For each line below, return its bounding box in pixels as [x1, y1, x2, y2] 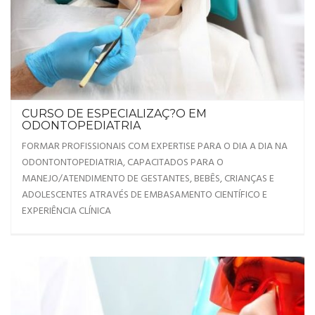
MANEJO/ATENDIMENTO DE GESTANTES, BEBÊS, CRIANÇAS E [22, 171, 274, 188]
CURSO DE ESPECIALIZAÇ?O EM [22, 107, 207, 121]
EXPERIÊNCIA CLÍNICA [22, 203, 111, 220]
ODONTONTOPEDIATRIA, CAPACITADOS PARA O [22, 155, 224, 172]
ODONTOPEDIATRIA [22, 119, 141, 133]
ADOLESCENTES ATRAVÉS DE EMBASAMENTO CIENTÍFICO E [22, 187, 267, 204]
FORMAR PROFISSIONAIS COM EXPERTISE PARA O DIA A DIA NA [22, 139, 288, 155]
